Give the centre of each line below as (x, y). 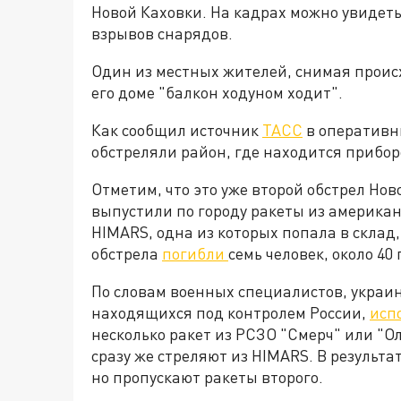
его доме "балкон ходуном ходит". (219, 93)
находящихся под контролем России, (230, 313)
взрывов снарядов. (162, 34)
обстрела (127, 254)
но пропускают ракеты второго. (207, 377)
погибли (195, 254)
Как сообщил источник (177, 130)
